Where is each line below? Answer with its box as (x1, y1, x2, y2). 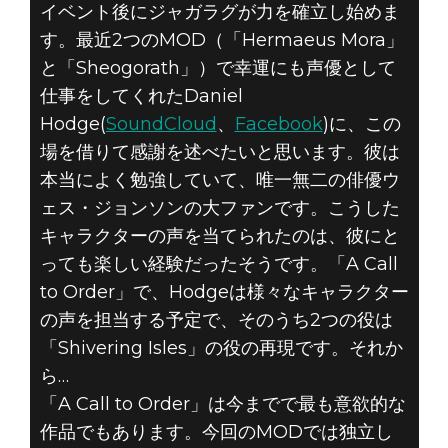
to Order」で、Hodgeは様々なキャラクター (39, 281, 409, 304)
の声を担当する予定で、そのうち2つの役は (39, 309, 393, 332)
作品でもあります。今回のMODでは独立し (39, 421, 393, 444)
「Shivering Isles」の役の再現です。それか (39, 337, 403, 360)
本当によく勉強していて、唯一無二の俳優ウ (39, 169, 400, 192)
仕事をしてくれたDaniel (39, 85, 243, 108)
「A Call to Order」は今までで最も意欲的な (39, 393, 406, 416)
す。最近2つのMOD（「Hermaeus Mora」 (39, 29, 404, 52)
